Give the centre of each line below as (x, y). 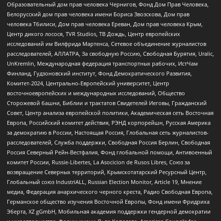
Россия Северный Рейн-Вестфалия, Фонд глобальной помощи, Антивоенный (110, 152)
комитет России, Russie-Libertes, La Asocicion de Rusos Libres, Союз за (98, 162)
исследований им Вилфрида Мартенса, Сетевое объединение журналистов (107, 43)
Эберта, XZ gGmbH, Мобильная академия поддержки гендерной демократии (109, 211)
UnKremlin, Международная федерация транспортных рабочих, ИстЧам (102, 63)
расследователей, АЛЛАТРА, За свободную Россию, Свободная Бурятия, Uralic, (110, 53)
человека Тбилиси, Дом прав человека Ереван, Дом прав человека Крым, (105, 24)
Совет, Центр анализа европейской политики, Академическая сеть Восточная (110, 112)
